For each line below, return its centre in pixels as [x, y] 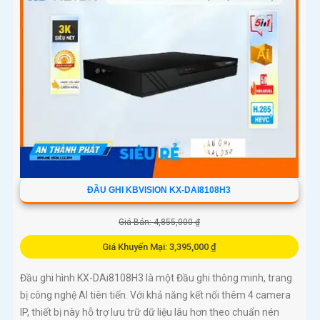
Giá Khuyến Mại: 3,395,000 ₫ [159, 247]
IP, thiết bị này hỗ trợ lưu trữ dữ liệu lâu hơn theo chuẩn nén [150, 312]
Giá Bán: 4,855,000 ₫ [159, 222]
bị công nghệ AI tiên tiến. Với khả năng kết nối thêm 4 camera [155, 295]
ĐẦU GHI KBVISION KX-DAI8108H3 [159, 190]
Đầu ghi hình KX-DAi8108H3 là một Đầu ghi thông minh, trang [156, 278]
